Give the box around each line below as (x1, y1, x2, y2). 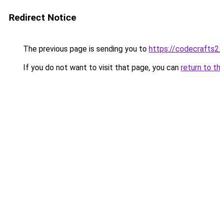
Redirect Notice (9, 12, 76, 23)
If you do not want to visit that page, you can (21, 63, 181, 72)
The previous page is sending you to (21, 44, 149, 54)
